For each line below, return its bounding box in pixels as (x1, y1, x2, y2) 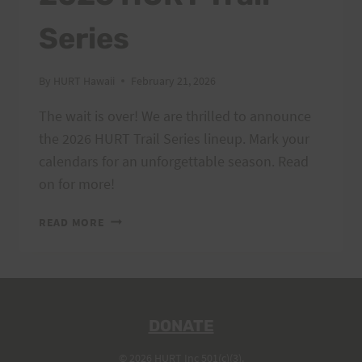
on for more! (39, 174, 115, 193)
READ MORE (39, 214, 105, 229)
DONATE (148, 315, 214, 335)
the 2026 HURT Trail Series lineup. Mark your (39, 128, 309, 148)
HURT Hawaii (53, 73, 116, 88)
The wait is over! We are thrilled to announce (39, 106, 311, 125)
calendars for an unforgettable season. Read (39, 151, 309, 170)
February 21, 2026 (131, 73, 217, 88)
